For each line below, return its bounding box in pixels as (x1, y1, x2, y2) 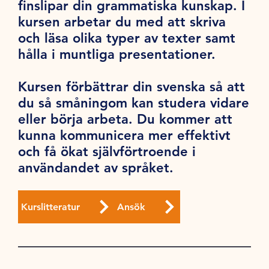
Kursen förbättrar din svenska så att (18, 79, 246, 95)
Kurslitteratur (20, 201, 80, 213)
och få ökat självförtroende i (18, 144, 196, 160)
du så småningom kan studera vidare (18, 95, 250, 112)
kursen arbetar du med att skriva (18, 14, 226, 31)
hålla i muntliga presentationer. (18, 46, 216, 63)
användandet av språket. (18, 160, 174, 177)
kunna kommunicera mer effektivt (18, 127, 231, 144)
